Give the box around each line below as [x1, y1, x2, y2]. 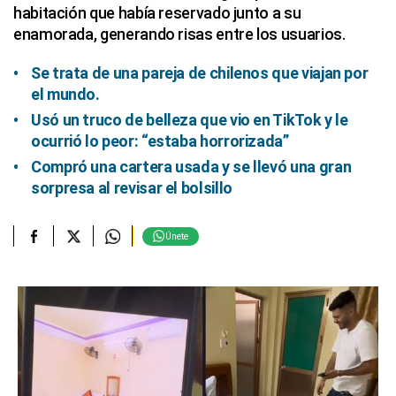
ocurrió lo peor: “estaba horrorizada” [31, 132, 289, 150]
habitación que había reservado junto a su [13, 4, 301, 22]
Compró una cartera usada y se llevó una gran [31, 157, 352, 176]
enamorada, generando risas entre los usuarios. [13, 25, 346, 43]
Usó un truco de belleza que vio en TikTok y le [31, 110, 348, 129]
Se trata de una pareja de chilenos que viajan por [31, 64, 369, 82]
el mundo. [31, 85, 100, 103]
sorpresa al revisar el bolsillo [31, 179, 232, 197]
